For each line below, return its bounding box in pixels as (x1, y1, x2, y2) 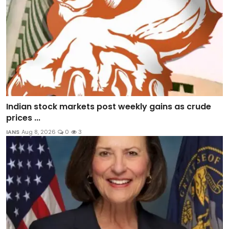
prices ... (6, 111, 40, 124)
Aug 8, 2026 (21, 127, 56, 136)
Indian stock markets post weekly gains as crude (6, 100, 211, 112)
